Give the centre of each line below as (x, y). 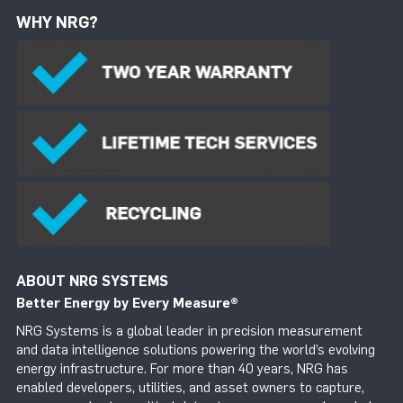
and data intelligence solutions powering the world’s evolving (196, 350)
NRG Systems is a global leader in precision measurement (189, 331)
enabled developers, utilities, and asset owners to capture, (190, 388)
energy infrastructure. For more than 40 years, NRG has (182, 369)
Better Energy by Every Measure (123, 303)
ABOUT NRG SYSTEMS (92, 281)
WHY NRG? (57, 22)
